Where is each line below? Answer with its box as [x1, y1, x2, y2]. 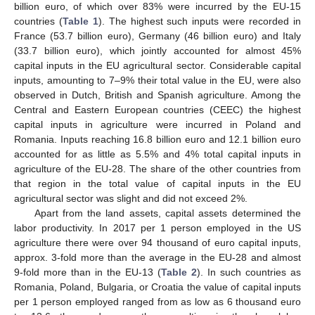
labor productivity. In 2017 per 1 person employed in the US [14, 221, 301, 233]
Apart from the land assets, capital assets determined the [34, 207, 301, 219]
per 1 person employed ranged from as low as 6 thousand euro [14, 295, 301, 307]
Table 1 [62, 15, 98, 27]
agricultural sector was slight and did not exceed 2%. [14, 192, 247, 204]
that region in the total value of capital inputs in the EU [14, 177, 301, 189]
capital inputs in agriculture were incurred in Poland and [14, 118, 301, 130]
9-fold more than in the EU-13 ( [14, 266, 161, 278]
